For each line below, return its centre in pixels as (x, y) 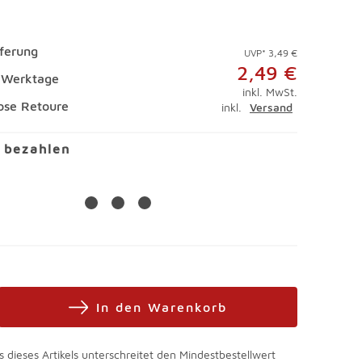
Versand (271, 107)
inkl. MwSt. (269, 92)
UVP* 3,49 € (270, 53)
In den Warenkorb (162, 307)
